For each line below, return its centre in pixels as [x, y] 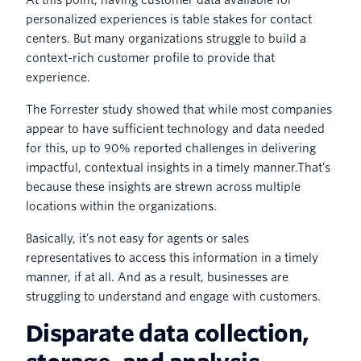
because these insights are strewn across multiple [163, 187]
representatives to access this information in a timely [172, 257]
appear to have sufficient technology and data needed [175, 129]
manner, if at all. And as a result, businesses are [157, 277]
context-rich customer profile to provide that [150, 58]
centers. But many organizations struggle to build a [166, 38]
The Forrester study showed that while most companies [179, 109]
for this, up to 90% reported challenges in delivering [171, 148]
